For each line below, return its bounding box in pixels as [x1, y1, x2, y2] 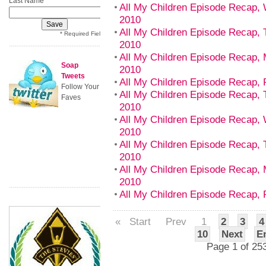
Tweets [61, 72, 85, 80]
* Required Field [60, 30, 104, 37]
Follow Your [61, 83, 99, 91]
